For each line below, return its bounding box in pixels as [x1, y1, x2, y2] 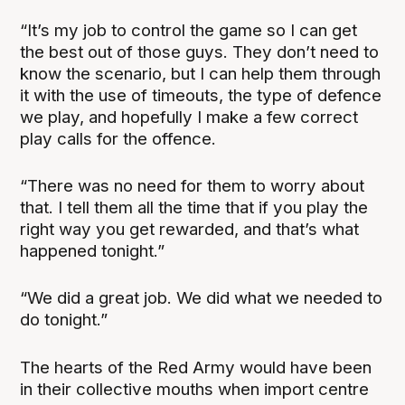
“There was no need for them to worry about [20, 175, 365, 197]
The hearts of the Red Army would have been [20, 356, 372, 378]
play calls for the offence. [20, 128, 217, 150]
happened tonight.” [20, 240, 165, 262]
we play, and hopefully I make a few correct [20, 107, 359, 128]
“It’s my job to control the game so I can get [20, 20, 358, 42]
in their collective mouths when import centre [20, 378, 370, 400]
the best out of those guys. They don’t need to [20, 42, 380, 63]
